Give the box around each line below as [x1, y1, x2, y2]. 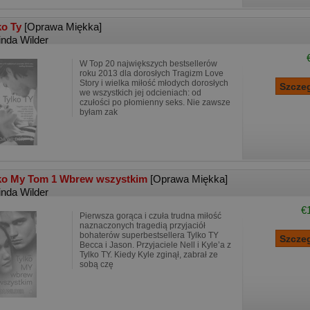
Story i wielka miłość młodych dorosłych [80, 78, 228, 88]
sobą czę [80, 259, 113, 269]
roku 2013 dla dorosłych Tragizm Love [80, 69, 224, 78]
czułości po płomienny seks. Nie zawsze [80, 98, 230, 107]
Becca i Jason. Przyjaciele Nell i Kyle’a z [80, 240, 231, 250]
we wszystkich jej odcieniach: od [80, 88, 201, 98]
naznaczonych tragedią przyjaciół [80, 221, 206, 230]
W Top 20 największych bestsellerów [80, 59, 217, 69]
